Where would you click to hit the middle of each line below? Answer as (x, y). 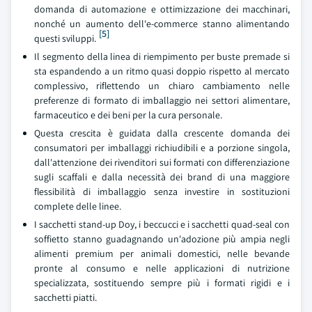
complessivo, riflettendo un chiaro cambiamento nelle (162, 86)
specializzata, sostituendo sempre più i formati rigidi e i (162, 283)
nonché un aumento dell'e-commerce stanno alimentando (162, 24)
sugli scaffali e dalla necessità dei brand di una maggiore (162, 177)
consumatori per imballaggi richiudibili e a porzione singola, (162, 148)
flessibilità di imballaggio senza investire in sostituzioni (162, 192)
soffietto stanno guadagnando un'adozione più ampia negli (162, 239)
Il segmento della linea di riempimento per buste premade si (162, 56)
